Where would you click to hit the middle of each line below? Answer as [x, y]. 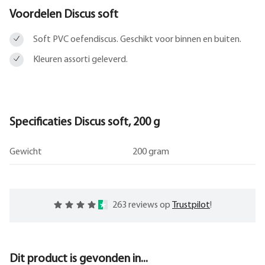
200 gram [151, 152]
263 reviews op [142, 205]
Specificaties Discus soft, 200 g [85, 122]
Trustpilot [191, 205]
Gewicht [26, 152]
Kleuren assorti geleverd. [80, 59]
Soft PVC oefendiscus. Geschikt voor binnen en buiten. [137, 39]
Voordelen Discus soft [64, 14]
